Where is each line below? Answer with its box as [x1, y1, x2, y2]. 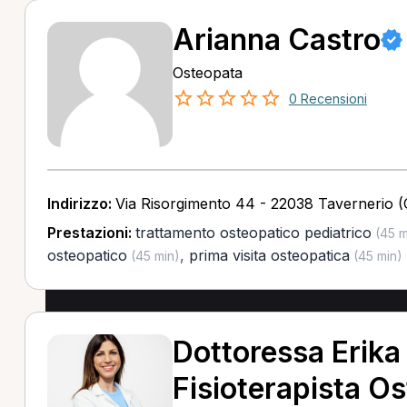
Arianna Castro [172, 22, 381, 57]
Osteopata [172, 64, 243, 82]
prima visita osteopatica [188, 246, 350, 264]
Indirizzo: [46, 194, 115, 213]
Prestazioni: [46, 223, 135, 242]
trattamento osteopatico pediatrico [134, 223, 372, 242]
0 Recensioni [288, 91, 367, 106]
